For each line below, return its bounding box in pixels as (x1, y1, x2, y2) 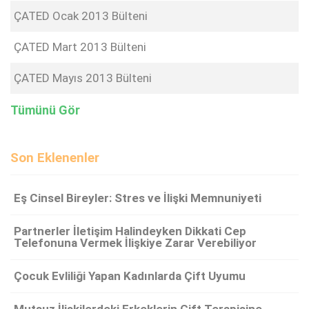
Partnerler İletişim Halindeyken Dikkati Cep (14, 224, 246, 239)
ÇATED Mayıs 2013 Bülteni (14, 71, 152, 86)
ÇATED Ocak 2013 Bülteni (14, 9, 148, 23)
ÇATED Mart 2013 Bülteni (14, 40, 146, 54)
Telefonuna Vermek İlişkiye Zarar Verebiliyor (14, 236, 257, 250)
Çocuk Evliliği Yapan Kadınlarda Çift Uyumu (14, 269, 246, 283)
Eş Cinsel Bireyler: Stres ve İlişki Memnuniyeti (14, 191, 261, 206)
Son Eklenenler (10, 150, 99, 166)
